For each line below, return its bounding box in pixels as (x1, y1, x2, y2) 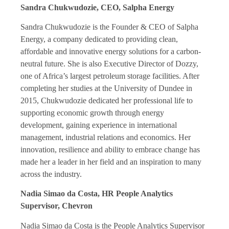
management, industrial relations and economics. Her (20, 132, 191, 142)
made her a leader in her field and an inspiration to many (20, 157, 201, 166)
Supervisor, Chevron (20, 201, 93, 211)
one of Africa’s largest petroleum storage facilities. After (20, 71, 199, 80)
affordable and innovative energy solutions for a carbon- (20, 47, 201, 56)
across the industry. (20, 169, 82, 178)
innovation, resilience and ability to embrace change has (20, 145, 200, 154)
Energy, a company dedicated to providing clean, (20, 34, 178, 43)
